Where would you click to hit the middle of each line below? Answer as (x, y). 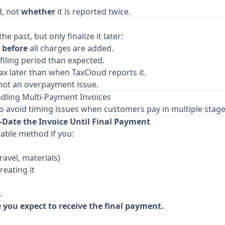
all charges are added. (71, 48)
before (15, 48)
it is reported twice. (93, 12)
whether (38, 12)
